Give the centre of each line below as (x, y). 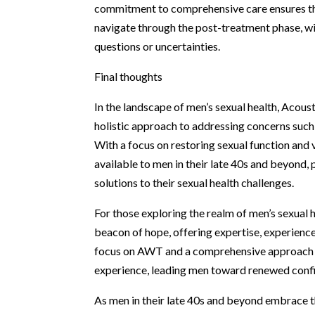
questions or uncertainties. (157, 46)
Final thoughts (129, 76)
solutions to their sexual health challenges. (194, 182)
